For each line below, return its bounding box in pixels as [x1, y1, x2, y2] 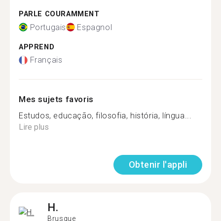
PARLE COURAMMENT [19, 10, 100, 18]
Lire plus [19, 122, 49, 132]
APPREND [19, 42, 55, 51]
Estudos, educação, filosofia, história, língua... [19, 111, 192, 120]
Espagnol [77, 22, 112, 32]
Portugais [30, 22, 66, 32]
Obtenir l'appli [128, 159, 187, 170]
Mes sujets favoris [19, 94, 94, 104]
